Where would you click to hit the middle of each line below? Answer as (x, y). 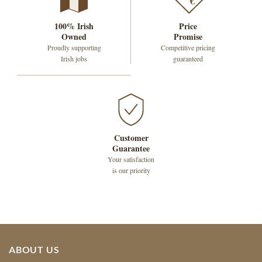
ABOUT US (34, 250)
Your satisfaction (131, 159)
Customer (131, 138)
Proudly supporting (74, 48)
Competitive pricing (188, 48)
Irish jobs (74, 59)
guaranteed (188, 59)
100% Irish (74, 26)
